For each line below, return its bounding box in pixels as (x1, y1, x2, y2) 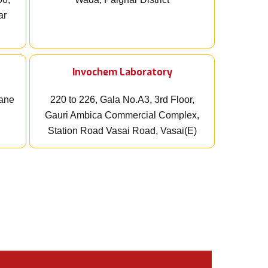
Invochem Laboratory (72, 66, 172, 79)
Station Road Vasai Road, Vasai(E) (47, 126, 197, 136)
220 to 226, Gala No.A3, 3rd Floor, (50, 95, 194, 105)
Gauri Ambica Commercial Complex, (45, 110, 199, 121)
